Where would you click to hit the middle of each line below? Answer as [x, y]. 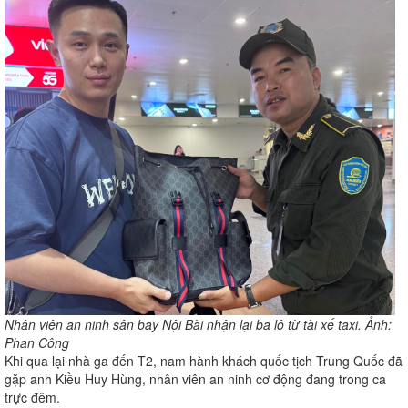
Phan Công [39, 343]
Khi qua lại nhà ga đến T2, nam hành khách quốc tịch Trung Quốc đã [204, 361]
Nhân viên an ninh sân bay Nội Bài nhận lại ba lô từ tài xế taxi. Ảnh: [198, 325]
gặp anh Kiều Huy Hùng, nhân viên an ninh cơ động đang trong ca [195, 379]
